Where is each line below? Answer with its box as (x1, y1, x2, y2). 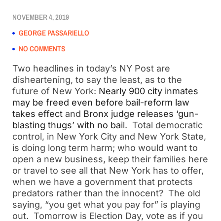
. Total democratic (125, 120, 203, 130)
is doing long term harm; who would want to (12, 143, 198, 153)
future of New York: (12, 86, 99, 96)
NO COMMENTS (19, 43, 65, 54)
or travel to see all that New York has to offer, (12, 165, 204, 176)
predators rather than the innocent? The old (12, 188, 200, 198)
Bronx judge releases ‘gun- (83, 109, 198, 119)
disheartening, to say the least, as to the (12, 74, 182, 85)
